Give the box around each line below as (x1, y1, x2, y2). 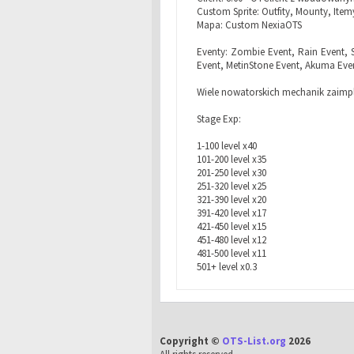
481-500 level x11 (197, 247, 266, 260)
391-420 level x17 (197, 206, 266, 220)
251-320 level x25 (197, 179, 266, 193)
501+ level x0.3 (197, 260, 257, 273)
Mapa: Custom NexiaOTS (197, 18, 302, 32)
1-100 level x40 (197, 139, 257, 153)
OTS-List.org (222, 334, 286, 348)
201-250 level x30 (197, 166, 266, 179)
